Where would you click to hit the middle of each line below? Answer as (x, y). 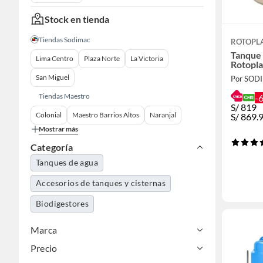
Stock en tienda (77, 19)
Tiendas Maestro (64, 96)
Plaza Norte (102, 59)
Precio (44, 248)
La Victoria (147, 59)
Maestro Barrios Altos (106, 115)
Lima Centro (55, 59)
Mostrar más (58, 129)
